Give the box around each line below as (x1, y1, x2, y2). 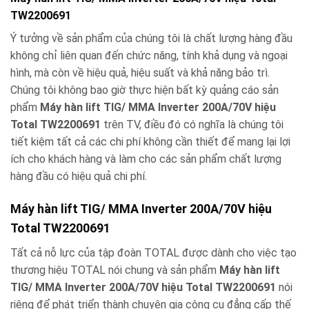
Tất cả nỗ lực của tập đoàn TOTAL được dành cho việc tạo (10, 246, 297, 259)
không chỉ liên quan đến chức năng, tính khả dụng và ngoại (10, 49, 288, 63)
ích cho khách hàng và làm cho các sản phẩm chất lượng (10, 152, 281, 166)
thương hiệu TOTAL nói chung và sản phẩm (10, 263, 219, 277)
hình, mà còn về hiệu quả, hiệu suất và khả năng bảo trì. (10, 66, 270, 80)
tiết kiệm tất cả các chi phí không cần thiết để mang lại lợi (10, 135, 290, 149)
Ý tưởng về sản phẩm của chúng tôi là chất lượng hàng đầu (10, 32, 292, 46)
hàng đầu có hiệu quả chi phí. (10, 170, 147, 183)
